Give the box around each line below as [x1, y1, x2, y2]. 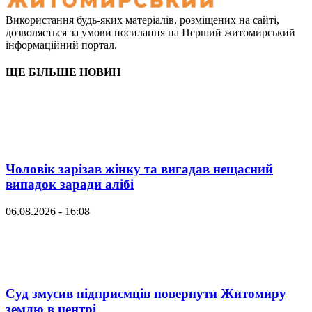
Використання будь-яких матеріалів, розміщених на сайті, [6, 14, 279, 26]
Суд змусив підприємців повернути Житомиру [6, 286, 286, 301]
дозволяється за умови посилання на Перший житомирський [6, 26, 295, 39]
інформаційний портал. [6, 39, 117, 52]
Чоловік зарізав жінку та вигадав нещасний [6, 162, 273, 177]
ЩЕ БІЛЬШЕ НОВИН [6, 66, 120, 79]
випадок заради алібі [6, 177, 134, 192]
